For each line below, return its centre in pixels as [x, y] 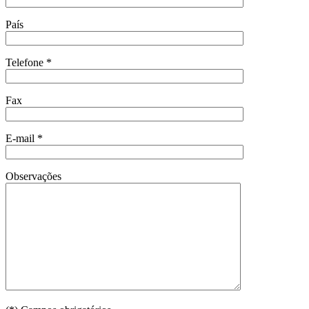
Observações [33, 177]
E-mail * [24, 139]
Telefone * [29, 63]
